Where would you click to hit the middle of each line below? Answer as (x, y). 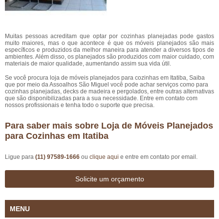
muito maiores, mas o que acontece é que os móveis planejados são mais (109, 43)
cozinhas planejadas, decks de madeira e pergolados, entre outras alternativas (109, 91)
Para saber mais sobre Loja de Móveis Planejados (109, 126)
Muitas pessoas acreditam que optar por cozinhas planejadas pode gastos (109, 36)
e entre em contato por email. (158, 157)
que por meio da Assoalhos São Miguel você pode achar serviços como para (107, 85)
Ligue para (20, 157)
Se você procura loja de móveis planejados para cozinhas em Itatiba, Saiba (105, 78)
